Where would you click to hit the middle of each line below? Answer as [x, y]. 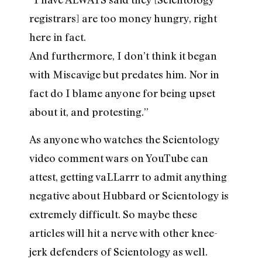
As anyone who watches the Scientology [124, 139]
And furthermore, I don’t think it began [123, 56]
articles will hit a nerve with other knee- [123, 232]
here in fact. [58, 37]
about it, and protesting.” [89, 112]
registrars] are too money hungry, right [123, 18]
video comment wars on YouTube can [119, 158]
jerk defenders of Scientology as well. [118, 251]
